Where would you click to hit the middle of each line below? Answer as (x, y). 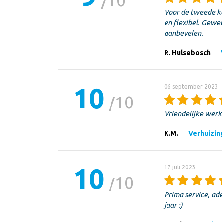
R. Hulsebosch (187, 52)
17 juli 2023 (180, 167)
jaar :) (173, 205)
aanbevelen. (184, 33)
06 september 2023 (191, 86)
